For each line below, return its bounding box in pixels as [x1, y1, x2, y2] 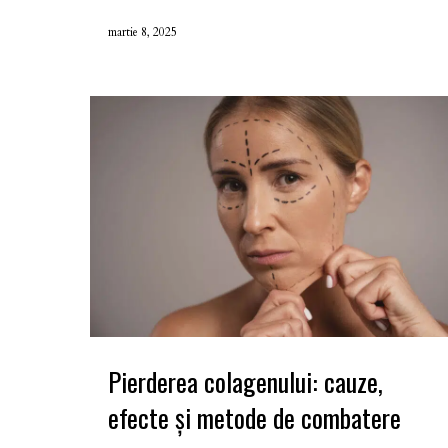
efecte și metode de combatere [108, 397, 401, 437]
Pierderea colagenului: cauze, [108, 361, 383, 401]
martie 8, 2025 [108, 23, 177, 40]
